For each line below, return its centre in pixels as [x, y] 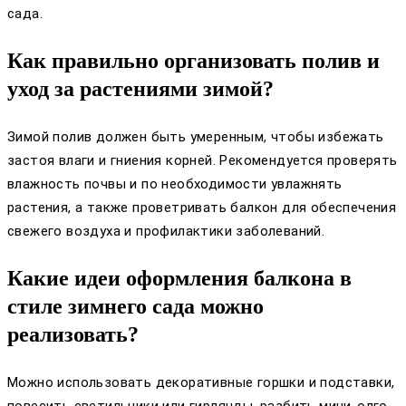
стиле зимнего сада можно [135, 307]
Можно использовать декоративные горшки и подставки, [201, 383]
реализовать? [73, 335]
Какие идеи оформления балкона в [179, 279]
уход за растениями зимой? [140, 89]
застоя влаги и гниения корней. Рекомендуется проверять [203, 161]
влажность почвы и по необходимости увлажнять [175, 184]
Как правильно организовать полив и [193, 61]
